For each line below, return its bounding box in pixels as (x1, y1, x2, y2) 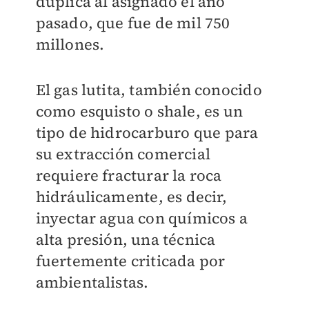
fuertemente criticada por (35, 250, 226, 272)
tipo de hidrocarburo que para (35, 122, 259, 143)
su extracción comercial (35, 143, 211, 165)
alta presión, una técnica (35, 229, 216, 250)
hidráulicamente (35, 186, 159, 208)
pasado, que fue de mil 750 (35, 12, 230, 33)
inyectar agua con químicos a (35, 208, 248, 229)
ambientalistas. (35, 272, 152, 293)
